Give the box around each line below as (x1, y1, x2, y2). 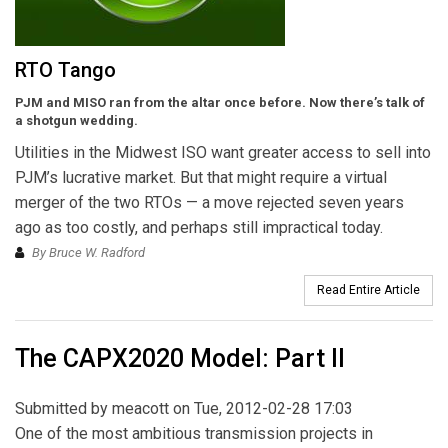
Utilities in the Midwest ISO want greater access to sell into (15, 142, 431, 162)
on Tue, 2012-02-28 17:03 (169, 398, 353, 418)
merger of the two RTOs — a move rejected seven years (15, 192, 404, 212)
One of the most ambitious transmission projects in (15, 423, 373, 443)
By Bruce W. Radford (32, 244, 145, 260)
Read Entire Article (317, 282, 420, 297)
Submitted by (15, 398, 112, 418)
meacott (112, 398, 169, 418)
